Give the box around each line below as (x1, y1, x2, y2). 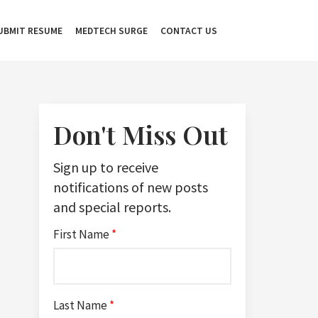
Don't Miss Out (53, 116, 228, 151)
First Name (53, 226, 111, 242)
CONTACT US (160, 24, 217, 37)
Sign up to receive (53, 158, 158, 176)
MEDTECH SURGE (75, 24, 148, 37)
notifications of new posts (53, 177, 208, 196)
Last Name (53, 297, 109, 313)
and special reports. (53, 197, 171, 216)
